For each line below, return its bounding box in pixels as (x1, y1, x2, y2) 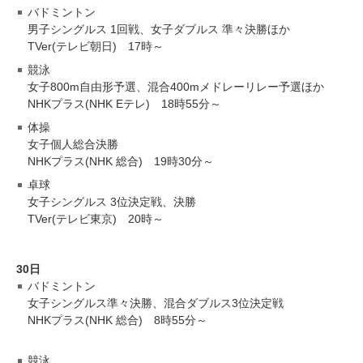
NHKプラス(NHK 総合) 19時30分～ (28, 154, 214, 168)
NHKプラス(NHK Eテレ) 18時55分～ (28, 96, 221, 110)
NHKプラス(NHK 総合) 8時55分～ (28, 313, 207, 327)
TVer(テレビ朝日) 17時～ (28, 39, 164, 53)
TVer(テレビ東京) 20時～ (28, 211, 164, 225)
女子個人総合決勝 (28, 137, 118, 151)
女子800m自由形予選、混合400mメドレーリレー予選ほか (28, 79, 324, 93)
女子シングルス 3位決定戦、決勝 (28, 194, 196, 208)
